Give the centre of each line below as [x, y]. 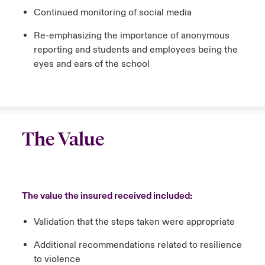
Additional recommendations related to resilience [138, 245]
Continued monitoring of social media [112, 12]
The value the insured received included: [107, 196]
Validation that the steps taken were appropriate [134, 222]
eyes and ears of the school [91, 64]
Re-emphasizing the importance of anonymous [131, 35]
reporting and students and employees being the [135, 50]
